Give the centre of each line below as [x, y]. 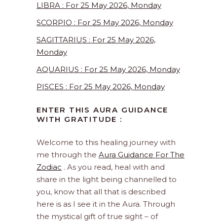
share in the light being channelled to [107, 180]
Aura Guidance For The [142, 155]
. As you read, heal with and [113, 167]
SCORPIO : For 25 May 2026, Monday [105, 23]
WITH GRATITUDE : [79, 119]
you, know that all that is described [101, 192]
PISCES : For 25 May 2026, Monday [101, 87]
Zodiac [49, 167]
